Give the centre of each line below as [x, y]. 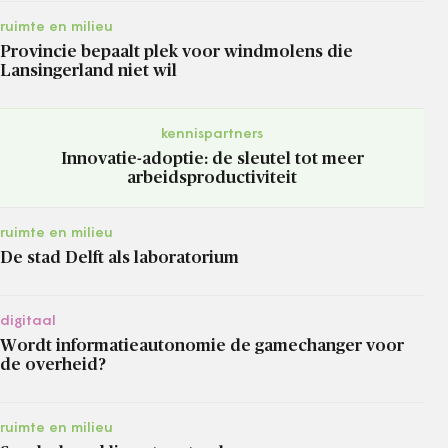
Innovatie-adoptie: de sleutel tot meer [212, 158]
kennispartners [212, 134]
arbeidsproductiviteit [212, 177]
